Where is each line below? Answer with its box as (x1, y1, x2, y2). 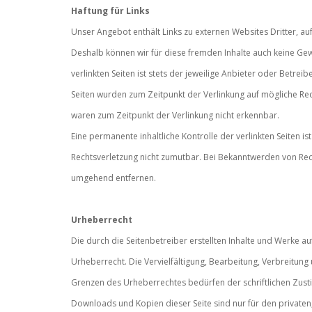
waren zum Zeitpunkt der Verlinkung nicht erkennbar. (71, 109, 279, 121)
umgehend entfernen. (71, 171, 156, 184)
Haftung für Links (71, 4, 150, 17)
